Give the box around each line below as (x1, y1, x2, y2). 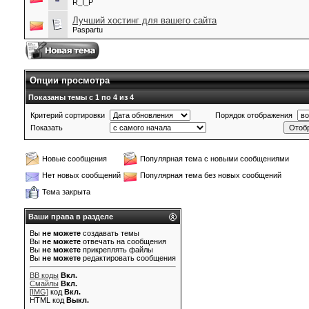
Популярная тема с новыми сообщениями (140, 154, 289, 163)
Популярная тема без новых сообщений (140, 171, 281, 179)
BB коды (30, 271, 59, 279)
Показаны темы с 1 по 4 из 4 (28, 93, 134, 101)
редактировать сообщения (81, 254, 176, 262)
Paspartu (72, 26, 103, 34)
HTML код (30, 296, 66, 304)
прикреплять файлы (81, 246, 153, 254)
